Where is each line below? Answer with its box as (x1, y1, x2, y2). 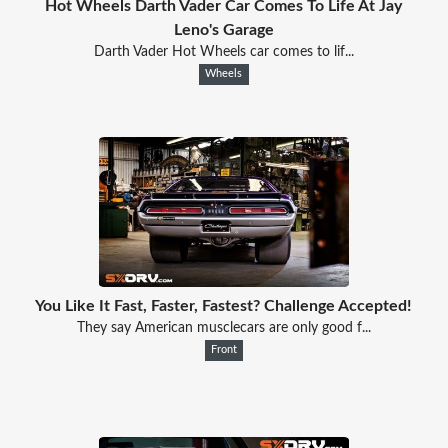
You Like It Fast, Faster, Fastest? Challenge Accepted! (35, 297, 413, 314)
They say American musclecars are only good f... (76, 320, 371, 335)
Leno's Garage (173, 21, 274, 38)
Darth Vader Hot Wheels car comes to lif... (93, 44, 354, 59)
